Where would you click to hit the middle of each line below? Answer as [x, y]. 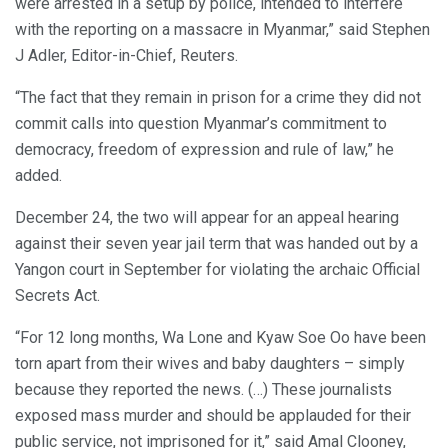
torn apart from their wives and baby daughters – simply [210, 364]
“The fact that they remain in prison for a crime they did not [218, 98]
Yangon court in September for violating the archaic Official [217, 270]
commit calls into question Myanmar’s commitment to [201, 124]
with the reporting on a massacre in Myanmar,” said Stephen [222, 30]
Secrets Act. [57, 296]
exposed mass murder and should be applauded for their [213, 416]
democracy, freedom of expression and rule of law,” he [204, 150]
